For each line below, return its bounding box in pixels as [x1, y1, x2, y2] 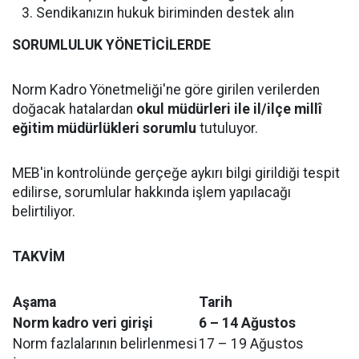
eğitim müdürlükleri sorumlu [12, 120, 196, 137]
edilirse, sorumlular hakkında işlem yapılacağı [12, 184, 291, 201]
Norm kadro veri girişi [13, 315, 153, 332]
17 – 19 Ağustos [199, 336, 304, 353]
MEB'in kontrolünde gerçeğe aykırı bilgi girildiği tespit [12, 165, 340, 182]
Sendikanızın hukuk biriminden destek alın [36, 5, 294, 22]
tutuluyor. [196, 120, 258, 137]
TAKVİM [12, 248, 65, 265]
